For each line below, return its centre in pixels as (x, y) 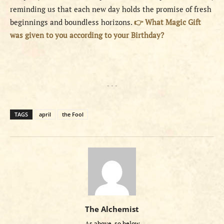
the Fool (73, 114)
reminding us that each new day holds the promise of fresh (111, 9)
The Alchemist (112, 209)
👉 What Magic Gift (167, 22)
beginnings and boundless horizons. (72, 22)
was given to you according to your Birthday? (87, 35)
